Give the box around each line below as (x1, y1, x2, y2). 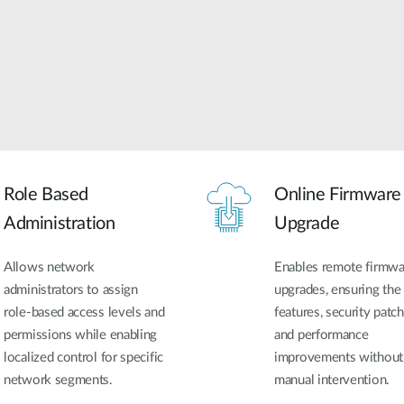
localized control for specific (4, 351, 163, 365)
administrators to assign (4, 283, 138, 298)
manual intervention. (274, 373, 390, 388)
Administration (4, 215, 115, 234)
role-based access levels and (4, 306, 165, 320)
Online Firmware (274, 186, 401, 205)
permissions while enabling (4, 328, 158, 343)
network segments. (4, 373, 113, 388)
